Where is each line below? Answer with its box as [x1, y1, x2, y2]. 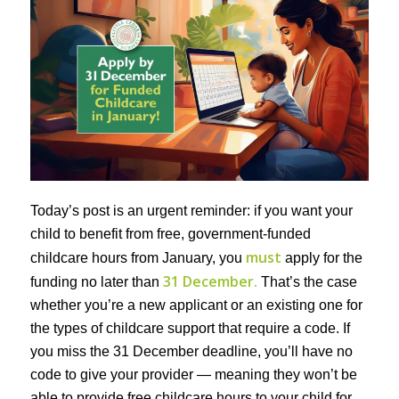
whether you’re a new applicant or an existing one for [29, 297, 362, 313]
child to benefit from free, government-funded [29, 226, 311, 242]
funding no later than [29, 274, 163, 290]
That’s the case [256, 274, 357, 290]
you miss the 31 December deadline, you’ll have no [29, 344, 353, 360]
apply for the [281, 250, 362, 266]
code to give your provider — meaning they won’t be [29, 367, 357, 383]
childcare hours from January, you [29, 250, 246, 266]
